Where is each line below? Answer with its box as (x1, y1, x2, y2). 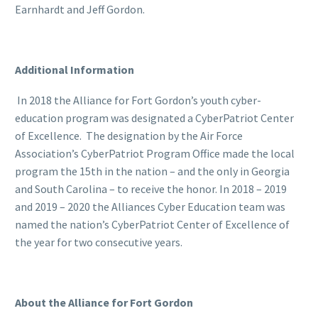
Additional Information (15, 62, 134, 77)
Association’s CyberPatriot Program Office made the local (15, 146, 295, 160)
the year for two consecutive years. (15, 234, 182, 249)
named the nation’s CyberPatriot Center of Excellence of (15, 216, 290, 231)
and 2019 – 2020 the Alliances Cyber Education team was (15, 199, 285, 214)
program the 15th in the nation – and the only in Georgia (15, 163, 290, 178)
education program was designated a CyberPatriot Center (15, 110, 294, 125)
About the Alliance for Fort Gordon (15, 295, 193, 309)
